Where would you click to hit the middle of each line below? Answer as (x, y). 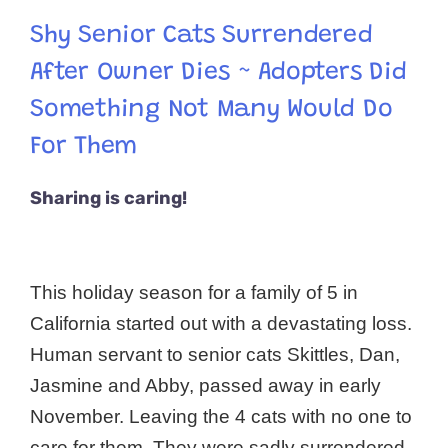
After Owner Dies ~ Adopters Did (218, 73)
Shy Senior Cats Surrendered (201, 36)
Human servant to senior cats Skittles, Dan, (215, 354)
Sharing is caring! (108, 198)
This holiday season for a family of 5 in (194, 292)
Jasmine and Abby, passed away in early (205, 385)
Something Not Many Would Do (211, 110)
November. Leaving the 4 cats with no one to (221, 416)
